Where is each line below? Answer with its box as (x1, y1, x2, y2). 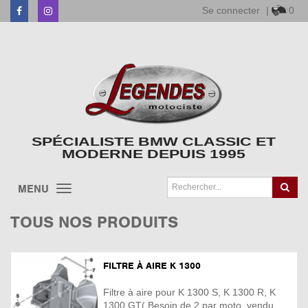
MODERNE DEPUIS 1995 (62, 148, 246, 161)
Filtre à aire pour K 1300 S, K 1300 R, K (103, 287, 276, 298)
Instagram (52, 5, 90, 15)
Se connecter (202, 5, 260, 16)
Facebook (21, 5, 58, 15)
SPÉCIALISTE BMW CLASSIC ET (32, 136, 276, 149)
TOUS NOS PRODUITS (10, 212, 178, 233)
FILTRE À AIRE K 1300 (103, 259, 201, 272)
